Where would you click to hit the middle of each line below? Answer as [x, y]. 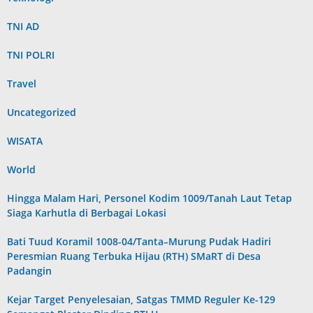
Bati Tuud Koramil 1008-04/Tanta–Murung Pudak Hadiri [139, 241]
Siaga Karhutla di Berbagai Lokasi [87, 212]
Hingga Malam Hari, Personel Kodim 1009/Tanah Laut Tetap [150, 198]
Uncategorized [42, 112]
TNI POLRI [31, 54]
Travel [22, 83]
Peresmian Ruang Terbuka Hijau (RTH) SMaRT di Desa [134, 256]
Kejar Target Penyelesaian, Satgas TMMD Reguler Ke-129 [141, 299]
